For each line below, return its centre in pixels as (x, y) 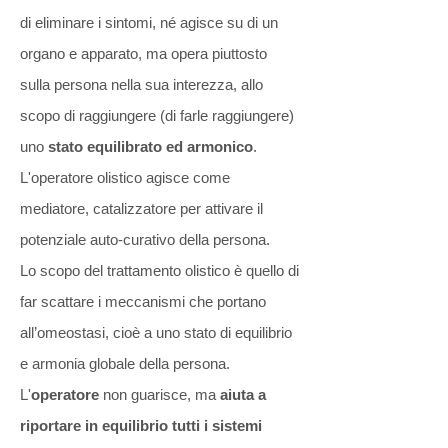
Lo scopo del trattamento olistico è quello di (159, 270)
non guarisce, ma (159, 394)
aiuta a (243, 394)
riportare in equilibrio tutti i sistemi (141, 425)
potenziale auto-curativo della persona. (147, 239)
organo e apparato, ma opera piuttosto (143, 53)
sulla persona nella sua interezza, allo (141, 84)
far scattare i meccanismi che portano (143, 301)
